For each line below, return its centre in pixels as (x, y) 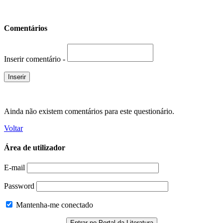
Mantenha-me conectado (54, 205)
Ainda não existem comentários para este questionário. (89, 111)
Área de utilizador (35, 147)
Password (19, 186)
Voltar (13, 128)
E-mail (14, 168)
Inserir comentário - (36, 59)
